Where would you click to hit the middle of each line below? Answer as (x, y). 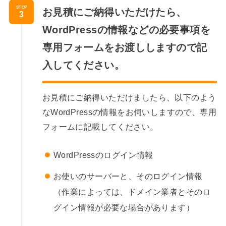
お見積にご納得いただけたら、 (114, 12)
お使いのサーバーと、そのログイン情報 (128, 176)
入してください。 (83, 65)
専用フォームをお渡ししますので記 (125, 48)
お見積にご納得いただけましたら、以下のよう (129, 97)
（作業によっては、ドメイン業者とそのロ (132, 192)
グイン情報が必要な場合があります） (124, 208)
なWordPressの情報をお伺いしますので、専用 (129, 112)
